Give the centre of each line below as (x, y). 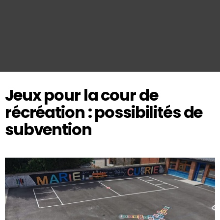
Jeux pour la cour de (82, 95)
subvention (48, 129)
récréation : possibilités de (104, 112)
